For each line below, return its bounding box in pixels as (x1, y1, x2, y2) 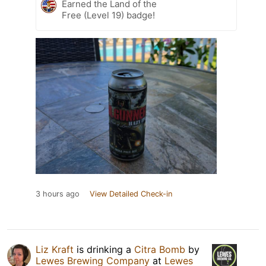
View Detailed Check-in (90, 189, 172, 199)
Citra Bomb (134, 243, 185, 256)
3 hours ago (36, 189, 80, 199)
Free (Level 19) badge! (62, 9, 155, 21)
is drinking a (74, 243, 134, 256)
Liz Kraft (36, 243, 74, 256)
